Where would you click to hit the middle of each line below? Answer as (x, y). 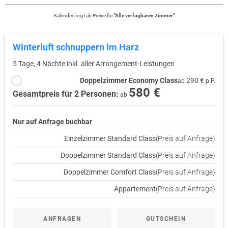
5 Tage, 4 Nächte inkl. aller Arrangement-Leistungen (94, 63)
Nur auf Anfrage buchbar (52, 121)
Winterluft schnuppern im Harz (76, 47)
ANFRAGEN (62, 219)
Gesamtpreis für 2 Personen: (66, 94)
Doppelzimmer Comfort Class (110, 172)
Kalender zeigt (70, 15)
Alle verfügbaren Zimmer (144, 15)
